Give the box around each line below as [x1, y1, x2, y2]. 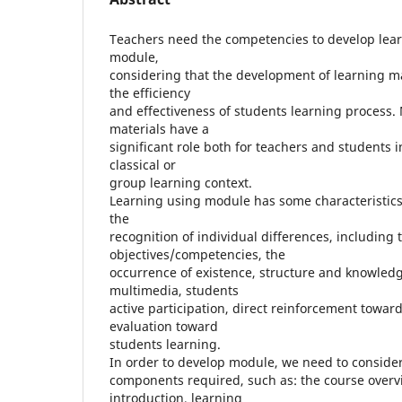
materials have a [109, 119, 209, 137]
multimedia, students [109, 281, 239, 299]
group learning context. [109, 173, 252, 191]
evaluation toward [109, 317, 218, 335]
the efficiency [109, 83, 190, 101]
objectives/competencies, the [109, 245, 285, 263]
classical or [109, 155, 176, 173]
